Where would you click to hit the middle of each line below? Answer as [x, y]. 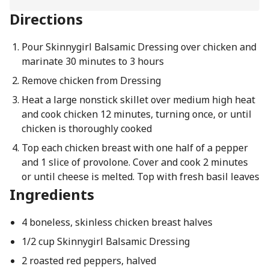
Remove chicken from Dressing [91, 80]
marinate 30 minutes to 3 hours [92, 61]
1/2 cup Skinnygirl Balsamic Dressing [105, 241]
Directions [46, 19]
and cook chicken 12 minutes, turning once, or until [136, 114]
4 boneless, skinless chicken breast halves [117, 222]
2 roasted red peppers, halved [89, 261]
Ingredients [52, 194]
